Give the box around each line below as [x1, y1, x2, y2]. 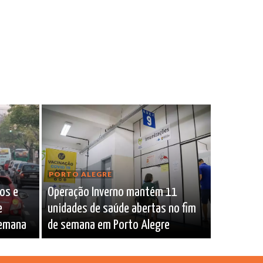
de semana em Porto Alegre [47, 218, 170, 232]
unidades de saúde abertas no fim [47, 202, 196, 216]
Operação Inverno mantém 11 [47, 186, 177, 200]
